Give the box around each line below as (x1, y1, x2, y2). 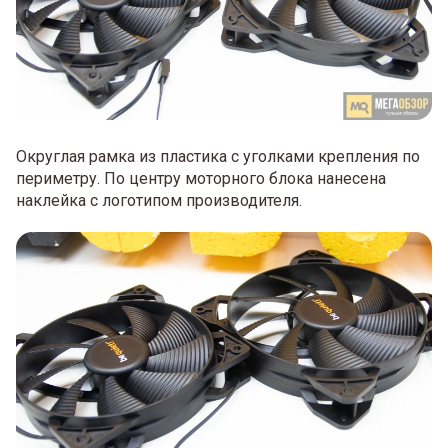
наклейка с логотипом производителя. (16, 190, 302, 210)
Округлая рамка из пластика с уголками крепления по (16, 146, 420, 166)
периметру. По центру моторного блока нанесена (16, 168, 386, 188)
